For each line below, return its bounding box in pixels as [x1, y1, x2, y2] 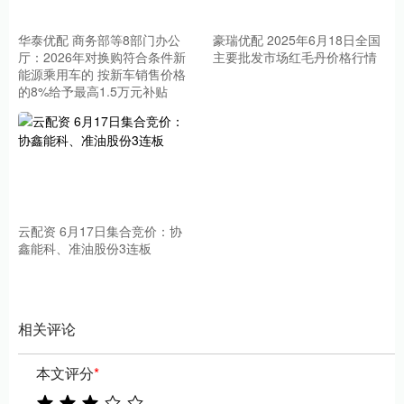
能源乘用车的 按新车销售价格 [18, 65, 186, 84]
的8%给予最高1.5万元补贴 [18, 82, 168, 101]
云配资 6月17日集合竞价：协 [18, 221, 182, 240]
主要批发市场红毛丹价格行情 [213, 48, 378, 67]
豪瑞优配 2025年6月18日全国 [213, 31, 381, 50]
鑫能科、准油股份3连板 [18, 238, 151, 257]
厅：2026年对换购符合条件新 [18, 48, 186, 67]
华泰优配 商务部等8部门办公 [18, 31, 180, 50]
